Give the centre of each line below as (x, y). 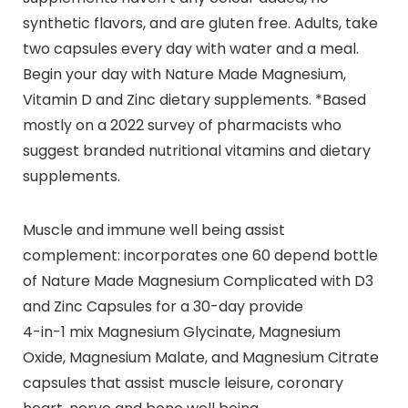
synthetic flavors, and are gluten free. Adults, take (200, 23)
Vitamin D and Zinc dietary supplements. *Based (194, 99)
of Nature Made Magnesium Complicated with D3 (198, 280)
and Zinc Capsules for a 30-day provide (163, 306)
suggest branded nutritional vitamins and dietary (196, 150)
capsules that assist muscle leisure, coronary (183, 382)
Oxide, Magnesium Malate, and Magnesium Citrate (200, 357)
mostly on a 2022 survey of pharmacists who (182, 125)
